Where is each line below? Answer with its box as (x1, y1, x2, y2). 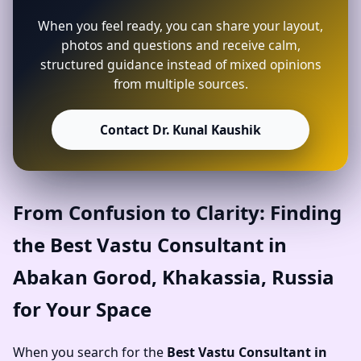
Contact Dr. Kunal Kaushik (100, 120, 261, 139)
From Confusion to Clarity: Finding (13, 199, 342, 226)
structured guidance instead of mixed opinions (39, 55, 322, 73)
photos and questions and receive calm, (60, 35, 301, 54)
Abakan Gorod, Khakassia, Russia (13, 263, 334, 291)
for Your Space (13, 296, 151, 323)
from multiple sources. (113, 74, 248, 93)
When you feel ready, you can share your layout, (38, 16, 323, 35)
